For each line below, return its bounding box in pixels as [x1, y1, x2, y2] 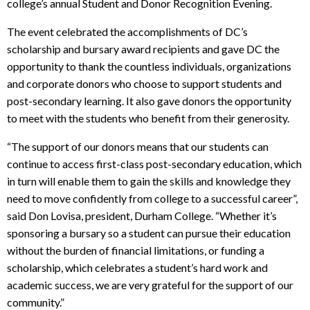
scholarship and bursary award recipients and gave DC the [7, 42, 280, 56]
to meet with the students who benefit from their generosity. [7, 111, 289, 125]
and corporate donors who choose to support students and [7, 77, 282, 91]
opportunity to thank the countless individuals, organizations [7, 60, 291, 73]
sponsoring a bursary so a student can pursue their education [7, 226, 291, 240]
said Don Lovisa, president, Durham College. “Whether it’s [7, 209, 277, 223]
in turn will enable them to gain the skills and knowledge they [7, 174, 291, 188]
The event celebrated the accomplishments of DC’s [7, 25, 248, 39]
